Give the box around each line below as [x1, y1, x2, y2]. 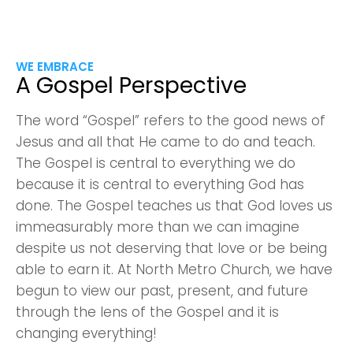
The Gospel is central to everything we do [16, 154, 295, 173]
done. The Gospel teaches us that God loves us [16, 196, 333, 215]
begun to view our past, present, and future [16, 281, 308, 300]
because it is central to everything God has [16, 175, 304, 194]
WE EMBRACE [16, 58, 94, 75]
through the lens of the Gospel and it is [16, 303, 279, 321]
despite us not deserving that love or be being [16, 239, 327, 258]
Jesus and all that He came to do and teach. [16, 132, 315, 151]
